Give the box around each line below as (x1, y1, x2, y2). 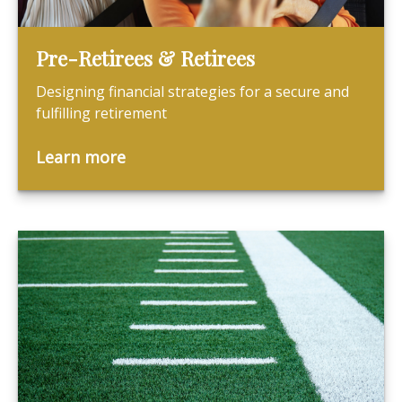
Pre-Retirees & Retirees (36, 44, 255, 72)
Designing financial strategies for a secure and (36, 81, 349, 101)
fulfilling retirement (36, 102, 167, 123)
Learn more (36, 145, 126, 168)
